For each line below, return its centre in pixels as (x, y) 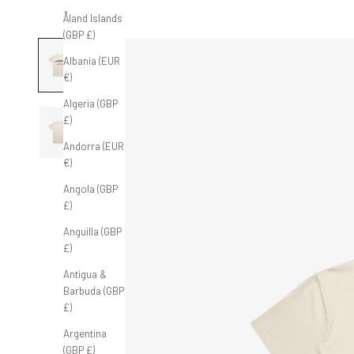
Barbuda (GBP (94, 290)
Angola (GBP (90, 188)
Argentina (85, 333)
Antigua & (85, 274)
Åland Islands (93, 18)
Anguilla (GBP (92, 231)
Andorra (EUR (94, 146)
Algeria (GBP (90, 103)
